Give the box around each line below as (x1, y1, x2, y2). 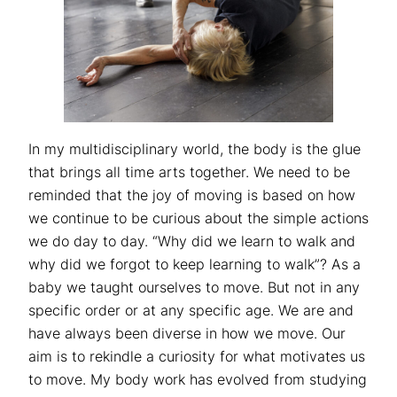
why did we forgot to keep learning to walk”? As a (28, 254, 361, 273)
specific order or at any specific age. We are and (28, 300, 354, 319)
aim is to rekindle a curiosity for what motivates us (28, 346, 365, 365)
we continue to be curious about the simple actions (28, 208, 369, 227)
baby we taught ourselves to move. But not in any (28, 277, 360, 296)
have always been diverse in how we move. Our (28, 323, 346, 342)
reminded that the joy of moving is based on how (28, 185, 355, 204)
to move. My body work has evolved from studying (28, 370, 367, 388)
